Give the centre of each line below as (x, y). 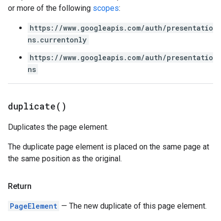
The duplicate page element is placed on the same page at (109, 147)
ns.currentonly (57, 40)
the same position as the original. (65, 159)
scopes (106, 8)
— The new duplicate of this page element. (133, 206)
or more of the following (50, 8)
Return (20, 186)
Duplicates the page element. (58, 127)
